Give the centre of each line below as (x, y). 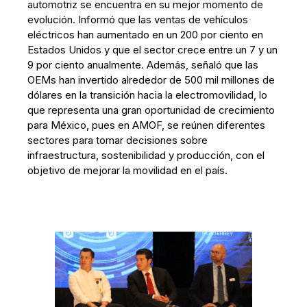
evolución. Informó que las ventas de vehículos (138, 20)
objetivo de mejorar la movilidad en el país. (128, 170)
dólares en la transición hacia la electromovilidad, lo (148, 95)
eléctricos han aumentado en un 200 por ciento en (146, 35)
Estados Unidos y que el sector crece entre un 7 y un (153, 50)
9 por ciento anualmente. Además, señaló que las (143, 65)
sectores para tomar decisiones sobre (118, 140)
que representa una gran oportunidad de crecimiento (151, 110)
